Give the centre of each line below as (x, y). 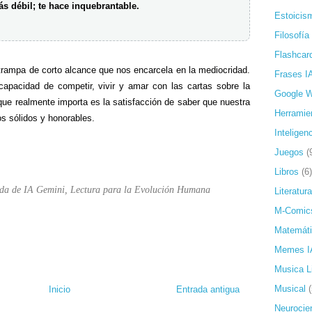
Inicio (60, 289)
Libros (287, 171)
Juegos (289, 152)
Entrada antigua (208, 289)
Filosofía (292, 35)
